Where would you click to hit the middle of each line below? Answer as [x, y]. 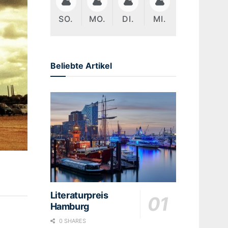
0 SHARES [72, 221]
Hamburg [69, 206]
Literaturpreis [79, 195]
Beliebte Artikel [81, 65]
